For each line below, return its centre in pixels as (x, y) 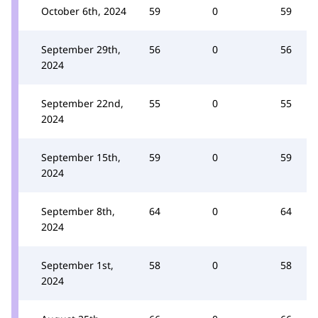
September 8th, (78, 211)
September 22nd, (82, 103)
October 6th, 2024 (84, 11)
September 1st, (77, 265)
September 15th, (81, 157)
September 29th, (81, 49)
